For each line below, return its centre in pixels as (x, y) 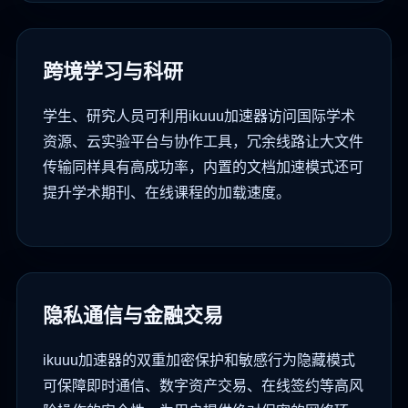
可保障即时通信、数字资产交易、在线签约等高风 (203, 386)
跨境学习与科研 (113, 72)
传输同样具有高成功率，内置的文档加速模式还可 (203, 168)
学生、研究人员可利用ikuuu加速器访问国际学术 (199, 117)
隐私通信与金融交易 (133, 316)
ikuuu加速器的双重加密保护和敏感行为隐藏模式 (199, 361)
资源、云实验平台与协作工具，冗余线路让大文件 (203, 142)
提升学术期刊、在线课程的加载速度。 (167, 193)
